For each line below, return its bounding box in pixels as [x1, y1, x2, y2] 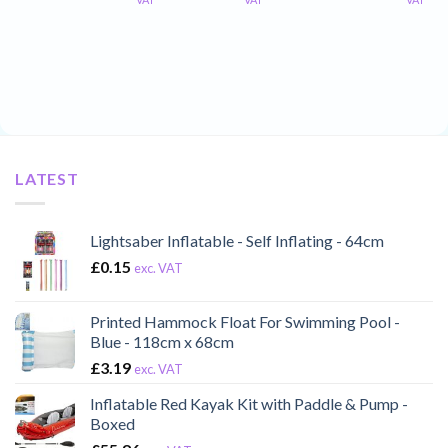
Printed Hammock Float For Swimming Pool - [90, 311, 400, 331]
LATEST [15, 169, 79, 189]
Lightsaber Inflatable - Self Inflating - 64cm [90, 230, 384, 250]
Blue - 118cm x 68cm [90, 331, 234, 351]
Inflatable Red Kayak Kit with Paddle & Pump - [90, 393, 408, 413]
